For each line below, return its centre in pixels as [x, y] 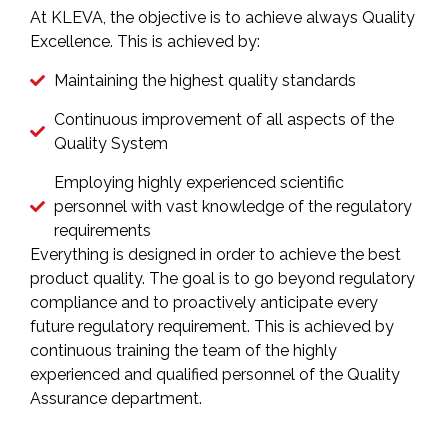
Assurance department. [116, 398]
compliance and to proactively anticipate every [204, 302]
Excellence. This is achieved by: [145, 42]
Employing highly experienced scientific [198, 182]
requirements [102, 230]
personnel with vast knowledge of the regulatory [232, 206]
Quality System [110, 143]
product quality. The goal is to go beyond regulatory [222, 278]
